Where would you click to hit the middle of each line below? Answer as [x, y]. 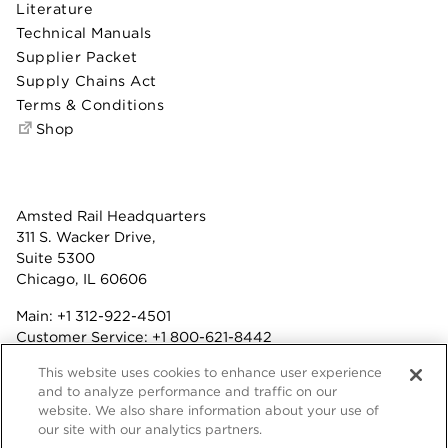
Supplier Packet [77, 57]
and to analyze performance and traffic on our [188, 391]
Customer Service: [84, 337]
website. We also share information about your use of [209, 410]
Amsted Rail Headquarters [111, 216]
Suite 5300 [55, 258]
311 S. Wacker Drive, [86, 237]
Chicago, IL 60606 [81, 279]
